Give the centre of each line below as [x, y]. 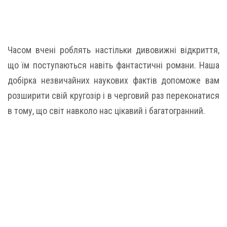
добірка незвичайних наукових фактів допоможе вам [113, 80]
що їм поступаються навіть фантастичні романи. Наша [113, 65]
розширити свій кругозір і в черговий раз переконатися [113, 96]
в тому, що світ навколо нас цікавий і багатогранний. [106, 111]
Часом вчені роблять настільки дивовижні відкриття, [113, 50]
